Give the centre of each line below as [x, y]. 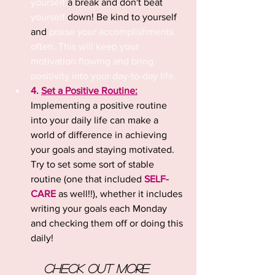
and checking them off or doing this [108, 223]
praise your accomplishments [113, 32]
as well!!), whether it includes [120, 194]
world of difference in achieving [100, 135]
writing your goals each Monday [100, 209]
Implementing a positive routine [100, 106]
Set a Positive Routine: [89, 91]
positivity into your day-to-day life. [103, 76]
